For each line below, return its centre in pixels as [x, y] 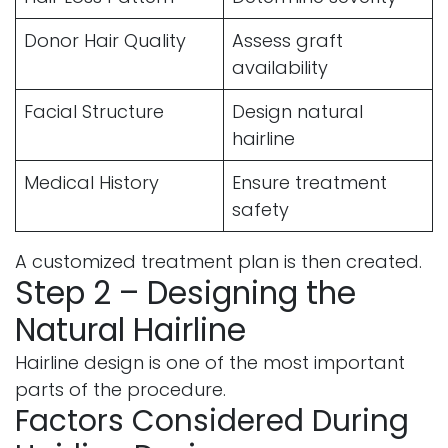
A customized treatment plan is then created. [218, 261]
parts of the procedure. [120, 389]
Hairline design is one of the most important [210, 362]
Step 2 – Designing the [185, 292]
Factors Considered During [212, 420]
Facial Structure [94, 111]
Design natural [297, 111]
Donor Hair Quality [105, 40]
